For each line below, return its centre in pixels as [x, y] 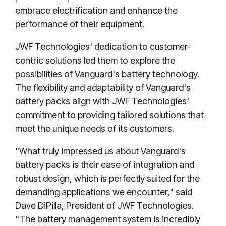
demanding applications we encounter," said [104, 192]
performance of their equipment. [80, 24]
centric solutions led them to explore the [95, 60]
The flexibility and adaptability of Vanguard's [103, 88]
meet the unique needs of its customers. [95, 128]
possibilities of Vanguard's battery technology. [107, 74]
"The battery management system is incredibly [108, 219]
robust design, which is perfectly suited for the [107, 178]
